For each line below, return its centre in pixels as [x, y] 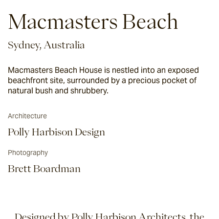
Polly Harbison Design [56, 131]
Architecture [27, 116]
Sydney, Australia [46, 44]
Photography [28, 153]
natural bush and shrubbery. [58, 91]
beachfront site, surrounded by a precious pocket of [102, 80]
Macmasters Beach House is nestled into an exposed [103, 70]
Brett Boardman [44, 168]
